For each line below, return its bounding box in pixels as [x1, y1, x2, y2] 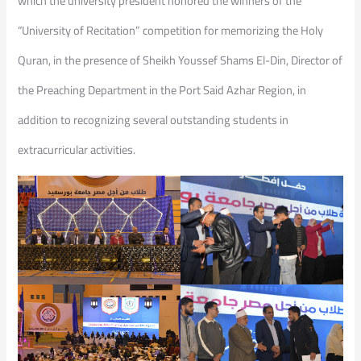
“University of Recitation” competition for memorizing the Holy [18, 19, 324, 41]
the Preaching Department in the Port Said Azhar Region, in [18, 78, 307, 101]
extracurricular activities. [18, 138, 136, 160]
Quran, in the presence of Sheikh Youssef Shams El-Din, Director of [18, 48, 343, 71]
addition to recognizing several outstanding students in [18, 108, 289, 131]
